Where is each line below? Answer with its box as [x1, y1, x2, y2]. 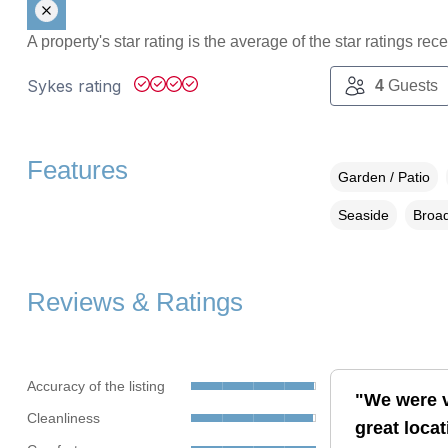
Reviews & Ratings [26, 288, 243, 317]
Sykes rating [26, 76, 126, 97]
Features [26, 156, 128, 185]
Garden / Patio [337, 169, 430, 186]
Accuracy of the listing [26, 377, 165, 394]
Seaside [337, 207, 389, 224]
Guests [383, 77, 438, 95]
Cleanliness [26, 409, 100, 426]
